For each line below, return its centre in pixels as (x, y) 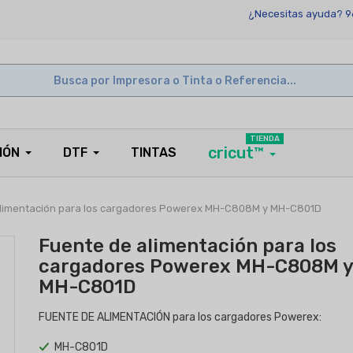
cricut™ (236, 153)
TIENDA (265, 139)
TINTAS (154, 152)
